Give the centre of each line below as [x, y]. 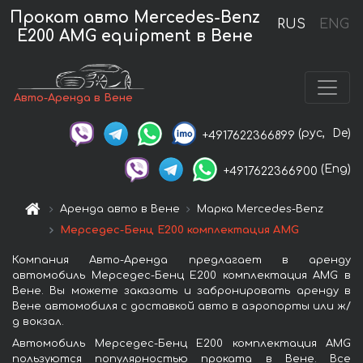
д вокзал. [38, 322]
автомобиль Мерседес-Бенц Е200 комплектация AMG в [181, 276]
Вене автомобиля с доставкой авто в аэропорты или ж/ [181, 307]
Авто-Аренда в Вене [74, 98]
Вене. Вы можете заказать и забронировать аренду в [181, 291]
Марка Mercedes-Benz [261, 209]
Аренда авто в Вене [120, 209]
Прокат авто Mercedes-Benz [135, 17]
